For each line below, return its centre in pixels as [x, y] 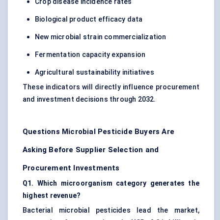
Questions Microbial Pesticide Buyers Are [98, 132]
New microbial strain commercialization [101, 37]
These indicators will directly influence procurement [111, 87]
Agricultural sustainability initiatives [95, 72]
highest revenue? [52, 196]
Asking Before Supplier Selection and [91, 150]
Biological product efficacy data [89, 19]
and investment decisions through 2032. [89, 99]
